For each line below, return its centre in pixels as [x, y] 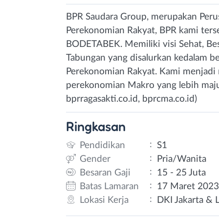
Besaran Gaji [105, 173]
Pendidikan [102, 145]
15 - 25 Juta [182, 173]
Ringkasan [96, 126]
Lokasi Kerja [104, 200]
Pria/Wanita [182, 159]
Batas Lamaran [109, 186]
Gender [95, 159]
